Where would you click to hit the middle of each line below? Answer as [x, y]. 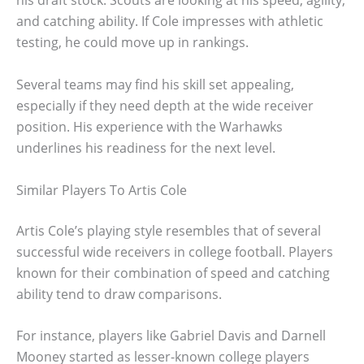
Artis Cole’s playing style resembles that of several [169, 230]
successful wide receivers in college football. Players [175, 251]
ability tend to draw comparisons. [119, 294]
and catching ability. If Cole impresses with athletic [170, 22]
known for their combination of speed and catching [173, 273]
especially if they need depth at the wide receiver [165, 105]
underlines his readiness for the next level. [146, 147]
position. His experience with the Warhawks [149, 126]
